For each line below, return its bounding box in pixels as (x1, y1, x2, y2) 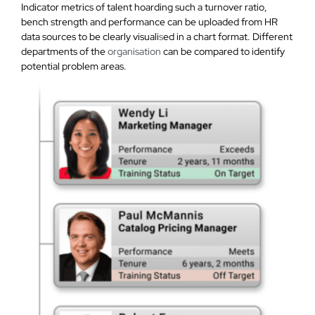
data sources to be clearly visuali (20, 30, 159, 43)
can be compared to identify (160, 45, 285, 58)
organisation (107, 45, 161, 58)
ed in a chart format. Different (162, 30, 292, 43)
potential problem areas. (20, 60, 127, 72)
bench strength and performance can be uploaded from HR (20, 15, 278, 28)
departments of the (20, 45, 108, 58)
